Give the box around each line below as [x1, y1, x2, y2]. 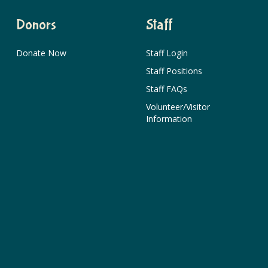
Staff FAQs [145, 83, 187, 95]
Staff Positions [145, 65, 202, 77]
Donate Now [16, 47, 66, 59]
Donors [16, 17, 56, 33]
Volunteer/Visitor [145, 101, 210, 112]
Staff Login [145, 47, 188, 59]
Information [145, 113, 192, 124]
